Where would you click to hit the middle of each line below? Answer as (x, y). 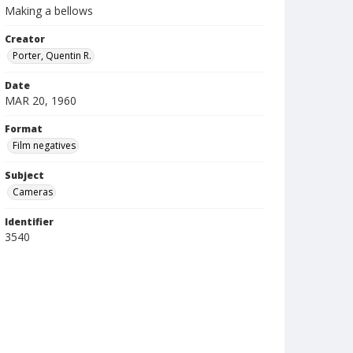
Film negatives (44, 145)
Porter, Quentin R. (52, 56)
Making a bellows (49, 11)
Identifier (29, 222)
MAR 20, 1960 (41, 100)
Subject (24, 175)
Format (24, 129)
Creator (25, 39)
